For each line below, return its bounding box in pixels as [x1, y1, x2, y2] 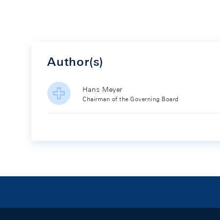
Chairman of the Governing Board [82, 95, 179, 103]
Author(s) [47, 55, 104, 68]
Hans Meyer [82, 85, 123, 93]
